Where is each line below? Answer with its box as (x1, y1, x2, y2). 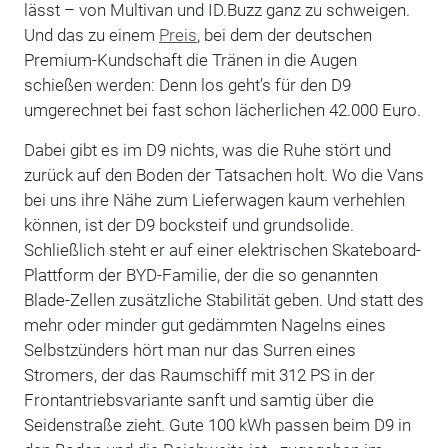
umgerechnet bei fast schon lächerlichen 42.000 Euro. (23, 99, 423, 120)
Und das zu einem (23, 24, 159, 45)
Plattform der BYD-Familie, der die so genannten (23, 264, 378, 285)
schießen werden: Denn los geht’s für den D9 (23, 74, 351, 95)
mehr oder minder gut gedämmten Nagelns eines (23, 314, 386, 335)
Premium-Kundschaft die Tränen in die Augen (23, 49, 357, 70)
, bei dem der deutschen (196, 24, 372, 45)
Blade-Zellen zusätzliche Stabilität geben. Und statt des (23, 289, 424, 310)
